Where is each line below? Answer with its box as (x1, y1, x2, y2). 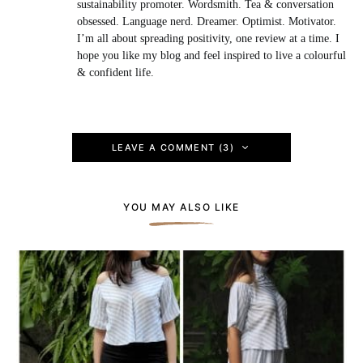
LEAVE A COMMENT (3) (111, 141, 234, 153)
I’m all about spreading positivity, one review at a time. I (76, 32, 340, 45)
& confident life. (76, 66, 154, 79)
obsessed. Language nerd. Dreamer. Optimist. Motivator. (76, 15, 336, 28)
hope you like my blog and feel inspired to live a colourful (76, 49, 346, 62)
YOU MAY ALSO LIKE (123, 200, 240, 213)
